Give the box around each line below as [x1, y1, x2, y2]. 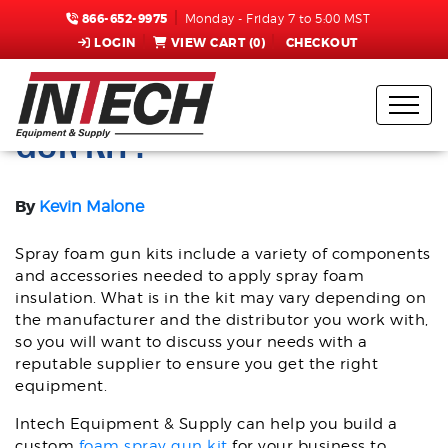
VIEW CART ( [170, 35, 254, 51]
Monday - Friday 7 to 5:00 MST [184, 11, 371, 26]
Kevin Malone [39, 197, 144, 216]
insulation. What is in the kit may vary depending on [15, 289, 426, 307]
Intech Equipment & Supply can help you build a [15, 415, 397, 433]
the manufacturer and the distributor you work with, [15, 311, 429, 329]
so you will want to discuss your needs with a [15, 333, 368, 351]
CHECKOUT [285, 35, 358, 51]
